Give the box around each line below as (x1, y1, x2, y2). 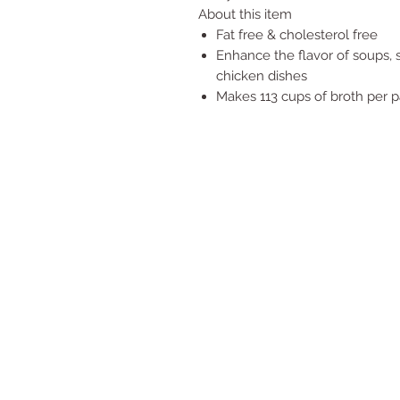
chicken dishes (216, 68, 307, 84)
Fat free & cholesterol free (216, 27, 378, 43)
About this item (198, 6, 292, 22)
